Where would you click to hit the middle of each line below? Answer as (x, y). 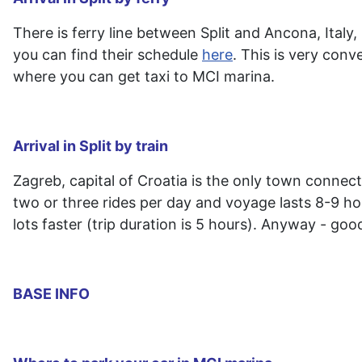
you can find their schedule (107, 55)
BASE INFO (51, 294)
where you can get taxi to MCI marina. (144, 77)
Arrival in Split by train (90, 146)
